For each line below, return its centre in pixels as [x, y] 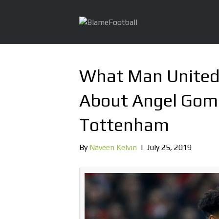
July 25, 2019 [169, 147]
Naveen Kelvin [113, 147]
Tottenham [124, 125]
